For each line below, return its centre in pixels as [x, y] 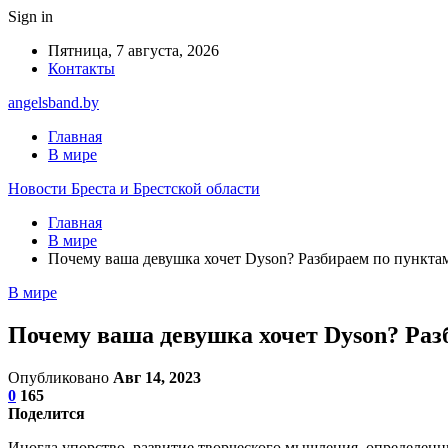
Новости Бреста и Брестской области [134, 188]
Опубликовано [60, 377]
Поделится [46, 413]
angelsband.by [53, 102]
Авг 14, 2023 [157, 377]
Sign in [30, 16]
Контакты [81, 68]
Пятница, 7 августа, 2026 [133, 50]
